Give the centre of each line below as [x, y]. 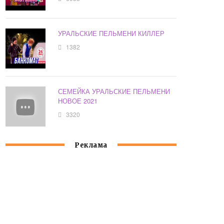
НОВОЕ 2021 [78, 101]
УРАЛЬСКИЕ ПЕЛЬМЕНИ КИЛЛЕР [111, 33]
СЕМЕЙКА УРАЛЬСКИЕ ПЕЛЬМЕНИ [114, 91]
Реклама [91, 145]
